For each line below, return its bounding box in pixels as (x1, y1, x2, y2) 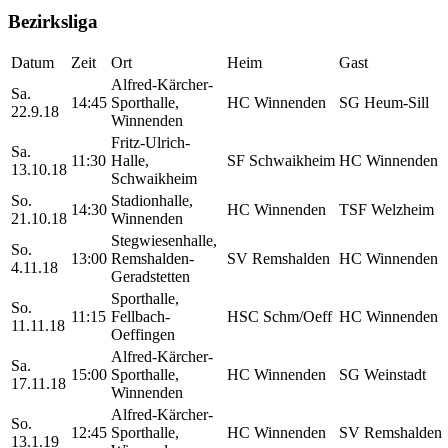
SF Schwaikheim (227, 152, 335, 170)
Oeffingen (111, 326, 175, 344)
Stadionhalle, (111, 192, 193, 210)
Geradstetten (111, 268, 190, 286)
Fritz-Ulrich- (111, 134, 190, 152)
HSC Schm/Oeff (227, 308, 332, 326)
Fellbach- (111, 308, 170, 326)
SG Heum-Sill (339, 94, 429, 112)
